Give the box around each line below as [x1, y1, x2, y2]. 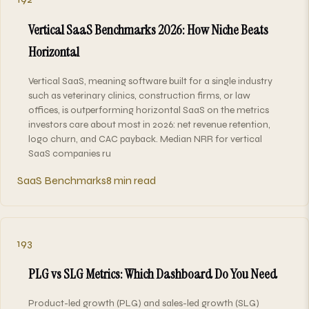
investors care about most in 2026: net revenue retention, [28, 118, 270, 130]
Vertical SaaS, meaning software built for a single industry [28, 74, 272, 87]
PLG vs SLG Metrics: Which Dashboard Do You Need [28, 264, 277, 283]
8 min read [106, 173, 156, 187]
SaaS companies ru [28, 147, 111, 159]
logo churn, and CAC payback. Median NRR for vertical [28, 132, 262, 145]
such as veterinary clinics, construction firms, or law [28, 89, 250, 101]
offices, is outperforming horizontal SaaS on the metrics [28, 103, 269, 116]
